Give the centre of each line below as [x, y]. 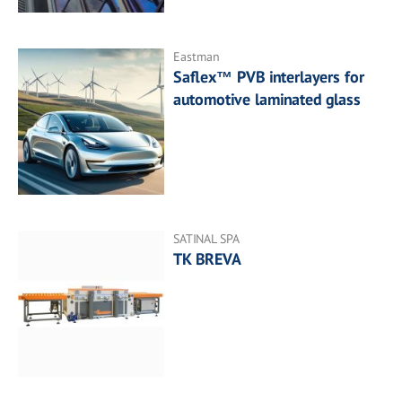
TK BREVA [208, 259]
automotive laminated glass [267, 99]
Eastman [197, 56]
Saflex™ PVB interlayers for [269, 76]
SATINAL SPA [207, 239]
